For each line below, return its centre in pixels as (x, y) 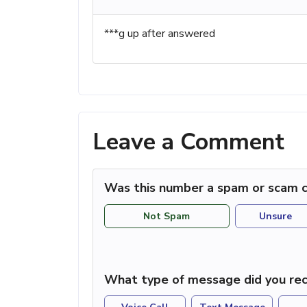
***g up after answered (160, 34)
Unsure (276, 216)
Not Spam (167, 216)
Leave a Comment (188, 142)
